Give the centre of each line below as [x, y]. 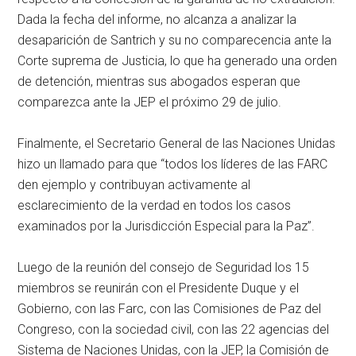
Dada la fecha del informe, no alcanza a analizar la [157, 20]
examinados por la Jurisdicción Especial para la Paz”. [166, 226]
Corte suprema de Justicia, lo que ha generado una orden [178, 61]
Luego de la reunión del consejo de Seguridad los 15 [164, 268]
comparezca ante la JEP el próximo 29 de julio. [150, 103]
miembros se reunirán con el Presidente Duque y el [159, 288]
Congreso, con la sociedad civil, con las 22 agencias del [174, 330]
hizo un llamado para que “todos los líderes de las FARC [173, 164]
